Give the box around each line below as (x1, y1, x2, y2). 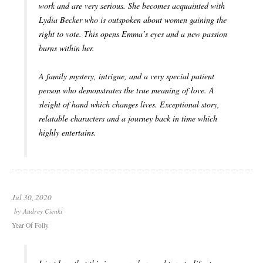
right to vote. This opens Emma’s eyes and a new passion (39, 28, 227, 40)
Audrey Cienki (23, 207, 62, 216)
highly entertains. (39, 127, 96, 139)
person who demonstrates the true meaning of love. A (39, 85, 214, 96)
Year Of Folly (12, 221, 49, 230)
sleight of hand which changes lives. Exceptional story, (39, 99, 220, 110)
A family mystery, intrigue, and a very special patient (39, 70, 214, 82)
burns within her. (39, 42, 95, 54)
